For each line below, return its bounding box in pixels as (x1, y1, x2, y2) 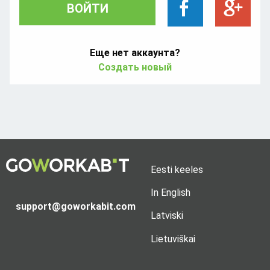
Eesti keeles (151, 163, 203, 175)
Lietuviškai (151, 233, 195, 245)
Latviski (151, 210, 183, 222)
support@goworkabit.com (16, 200, 136, 212)
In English (151, 187, 190, 199)
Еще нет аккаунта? (90, 46, 180, 58)
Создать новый (98, 61, 172, 73)
